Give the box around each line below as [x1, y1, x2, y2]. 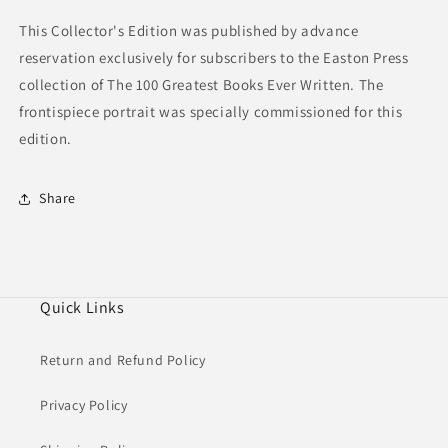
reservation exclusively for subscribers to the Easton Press [19, 47, 409, 67]
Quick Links [40, 296, 125, 318]
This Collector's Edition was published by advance [19, 20, 359, 40]
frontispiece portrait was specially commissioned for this [19, 101, 403, 121]
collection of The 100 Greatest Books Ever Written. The [19, 74, 384, 94]
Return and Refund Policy [40, 350, 206, 369]
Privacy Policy [40, 395, 128, 414]
